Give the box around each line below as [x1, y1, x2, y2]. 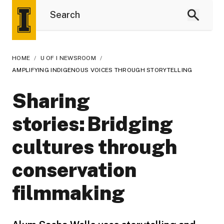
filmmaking [12, 181, 125, 204]
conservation [12, 158, 136, 181]
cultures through [12, 135, 177, 158]
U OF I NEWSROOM [40, 54, 96, 61]
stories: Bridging [12, 112, 173, 135]
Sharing [12, 89, 90, 112]
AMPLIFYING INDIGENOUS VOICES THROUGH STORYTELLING [12, 66, 192, 73]
